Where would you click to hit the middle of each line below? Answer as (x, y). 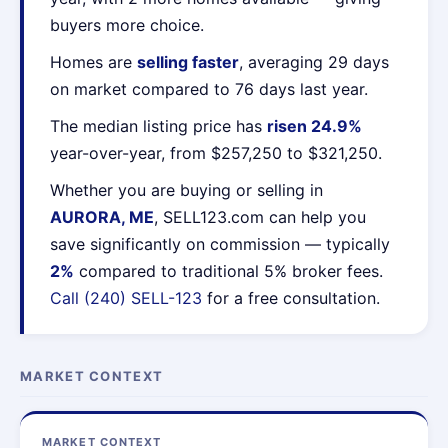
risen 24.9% (314, 126)
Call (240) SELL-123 (126, 298)
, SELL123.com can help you (260, 217)
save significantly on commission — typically (220, 244)
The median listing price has (158, 126)
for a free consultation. (291, 298)
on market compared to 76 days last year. (209, 89)
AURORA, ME (102, 217)
